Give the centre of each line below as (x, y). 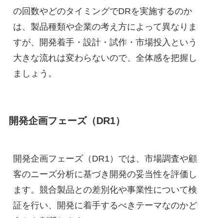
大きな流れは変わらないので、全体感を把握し (105, 58)
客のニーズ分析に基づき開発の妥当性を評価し (105, 174)
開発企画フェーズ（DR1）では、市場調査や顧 (105, 159)
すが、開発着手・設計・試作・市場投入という (105, 42)
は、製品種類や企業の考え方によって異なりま (105, 27)
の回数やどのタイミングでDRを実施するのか (102, 11)
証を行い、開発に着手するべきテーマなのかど (105, 206)
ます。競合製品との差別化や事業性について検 (105, 190)
